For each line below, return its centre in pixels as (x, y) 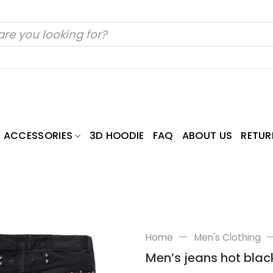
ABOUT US (207, 136)
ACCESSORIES (38, 136)
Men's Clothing (227, 237)
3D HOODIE (117, 136)
